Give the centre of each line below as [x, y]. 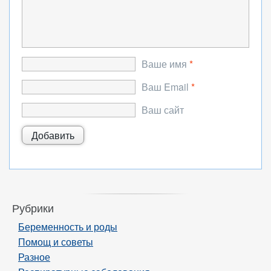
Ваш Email [165, 87]
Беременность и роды [68, 227]
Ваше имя [164, 64]
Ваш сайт [163, 110]
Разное [34, 257]
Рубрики [33, 208]
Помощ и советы [56, 242]
